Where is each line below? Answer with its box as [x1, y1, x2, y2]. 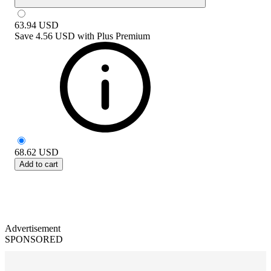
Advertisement [5, 223, 60, 233]
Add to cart [19, 159, 58, 169]
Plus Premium [97, 30, 150, 41]
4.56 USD [36, 30, 75, 41]
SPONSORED [5, 233, 63, 244]
